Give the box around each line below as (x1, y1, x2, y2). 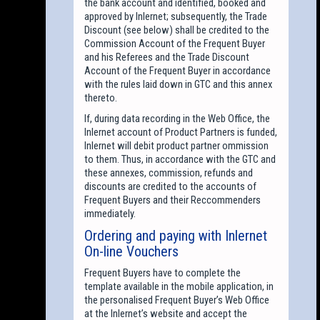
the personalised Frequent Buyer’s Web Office (84, 293, 270, 306)
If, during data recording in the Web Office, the (84, 111, 271, 125)
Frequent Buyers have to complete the (84, 266, 241, 279)
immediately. (84, 206, 136, 220)
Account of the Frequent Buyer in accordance (84, 64, 271, 77)
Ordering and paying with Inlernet (84, 226, 268, 244)
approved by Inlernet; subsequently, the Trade (84, 9, 268, 23)
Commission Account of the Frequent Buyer (84, 36, 266, 50)
